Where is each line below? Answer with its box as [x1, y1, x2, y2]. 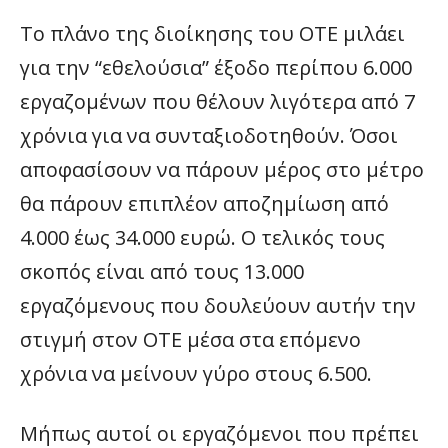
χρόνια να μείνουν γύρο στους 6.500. [20, 360, 372, 387]
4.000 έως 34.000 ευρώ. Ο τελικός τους [20, 224, 385, 251]
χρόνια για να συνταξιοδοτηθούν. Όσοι [20, 122, 398, 149]
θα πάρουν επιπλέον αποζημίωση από [20, 190, 389, 217]
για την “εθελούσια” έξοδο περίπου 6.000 [20, 54, 412, 81]
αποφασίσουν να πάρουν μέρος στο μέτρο [20, 156, 424, 183]
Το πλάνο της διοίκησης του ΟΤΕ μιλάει [20, 20, 405, 47]
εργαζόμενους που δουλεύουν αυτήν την [20, 292, 416, 319]
